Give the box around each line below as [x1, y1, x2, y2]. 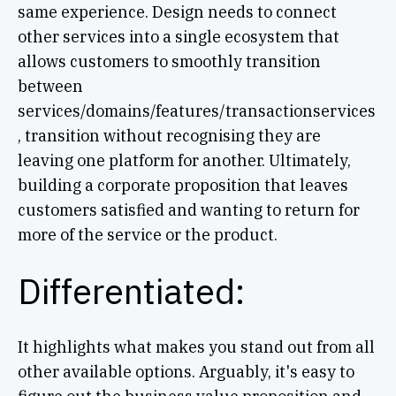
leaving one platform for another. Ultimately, [17, 149, 351, 171]
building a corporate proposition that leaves [17, 174, 348, 195]
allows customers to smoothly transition [17, 50, 321, 72]
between [17, 75, 83, 96]
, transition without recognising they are [17, 125, 321, 146]
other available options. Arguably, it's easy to [17, 361, 354, 382]
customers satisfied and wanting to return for [17, 199, 360, 220]
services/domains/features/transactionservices [17, 100, 376, 121]
